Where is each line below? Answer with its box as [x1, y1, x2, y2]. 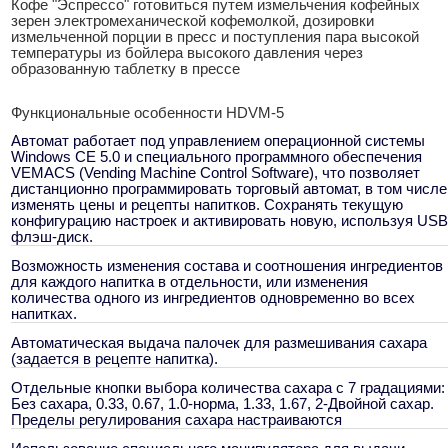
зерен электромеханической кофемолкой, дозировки [11, 13, 374, 30]
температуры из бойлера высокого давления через [11, 45, 363, 62]
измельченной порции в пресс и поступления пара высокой [11, 29, 419, 46]
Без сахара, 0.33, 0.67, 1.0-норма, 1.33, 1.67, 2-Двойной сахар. [11, 396, 434, 413]
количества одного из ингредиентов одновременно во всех [11, 290, 415, 307]
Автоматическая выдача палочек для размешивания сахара [11, 335, 427, 352]
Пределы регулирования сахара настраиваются [11, 412, 342, 429]
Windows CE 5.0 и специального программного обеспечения [11, 149, 422, 166]
